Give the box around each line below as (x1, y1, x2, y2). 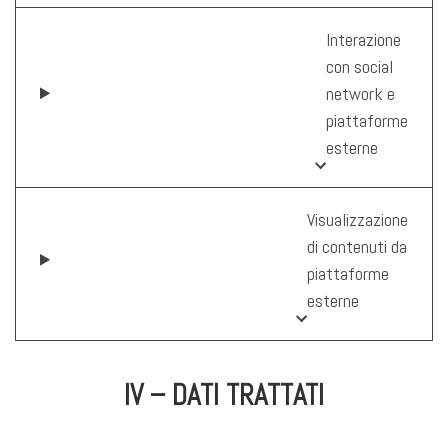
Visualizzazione (307, 207, 408, 231)
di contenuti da (307, 234, 407, 258)
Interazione (326, 27, 401, 51)
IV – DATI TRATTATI (124, 376, 324, 413)
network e (326, 81, 395, 105)
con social (326, 54, 393, 78)
